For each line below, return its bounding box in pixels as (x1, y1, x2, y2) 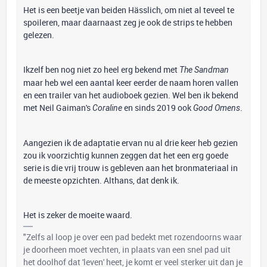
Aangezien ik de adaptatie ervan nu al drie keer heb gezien (23, 137, 238, 148)
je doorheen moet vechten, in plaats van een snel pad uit (23, 244, 231, 255)
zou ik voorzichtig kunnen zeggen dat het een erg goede (23, 150, 228, 161)
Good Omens (193, 103, 240, 113)
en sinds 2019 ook (122, 102, 193, 113)
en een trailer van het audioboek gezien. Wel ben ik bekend (23, 89, 238, 101)
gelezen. (23, 29, 54, 41)
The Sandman (179, 65, 229, 74)
